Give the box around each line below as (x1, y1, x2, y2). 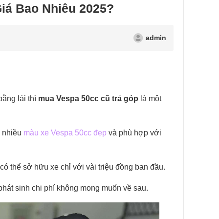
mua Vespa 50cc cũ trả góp (38, 94, 138, 103)
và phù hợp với (107, 129, 161, 137)
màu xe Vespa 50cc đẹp (23, 129, 107, 137)
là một (138, 94, 161, 103)
